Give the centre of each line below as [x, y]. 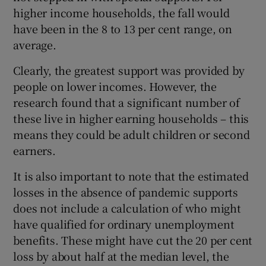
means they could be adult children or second [132, 134]
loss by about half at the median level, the [121, 256]
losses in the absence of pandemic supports [126, 192]
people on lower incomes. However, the [115, 86]
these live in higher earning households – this [131, 118]
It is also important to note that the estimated [131, 176]
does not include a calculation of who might [127, 208]
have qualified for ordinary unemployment [124, 224]
